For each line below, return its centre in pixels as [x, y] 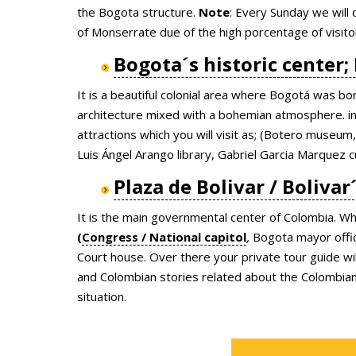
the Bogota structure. [138, 12]
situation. [102, 296]
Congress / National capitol [164, 236]
